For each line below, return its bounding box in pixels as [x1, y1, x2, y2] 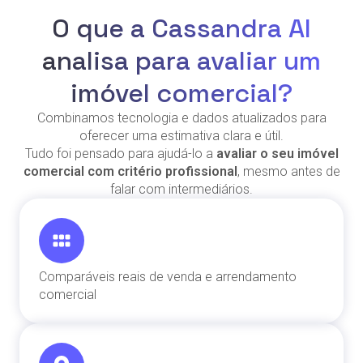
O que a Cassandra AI [52, 11, 311, 45]
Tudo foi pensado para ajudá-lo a [24, 145, 216, 161]
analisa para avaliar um [42, 44, 321, 77]
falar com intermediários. [110, 181, 253, 197]
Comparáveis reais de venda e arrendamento [39, 268, 297, 284]
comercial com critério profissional [23, 163, 237, 179]
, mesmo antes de [237, 163, 340, 179]
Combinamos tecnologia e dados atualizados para [36, 109, 327, 126]
